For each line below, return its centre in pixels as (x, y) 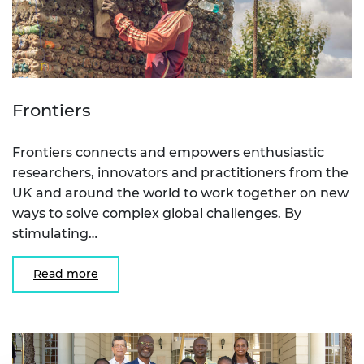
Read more (66, 273)
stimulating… (55, 233)
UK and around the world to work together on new (180, 193)
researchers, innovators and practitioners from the (180, 172)
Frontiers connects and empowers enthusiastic (168, 152)
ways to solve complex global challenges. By (157, 213)
